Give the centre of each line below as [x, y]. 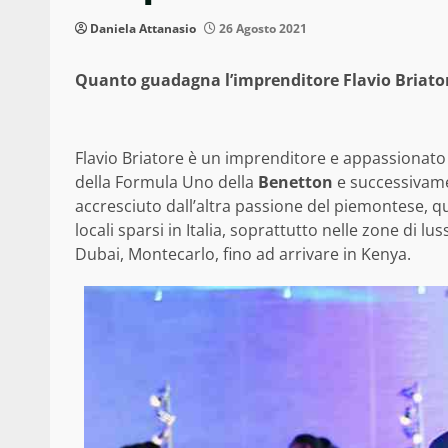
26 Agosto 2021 [261, 29]
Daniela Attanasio [143, 29]
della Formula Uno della [166, 182]
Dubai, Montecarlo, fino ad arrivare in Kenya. [243, 254]
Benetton [295, 182]
